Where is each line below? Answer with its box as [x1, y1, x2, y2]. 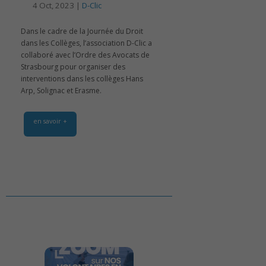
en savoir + [33, 116, 67, 126]
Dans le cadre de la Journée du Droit [21, 26, 143, 37]
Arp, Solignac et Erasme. [21, 85, 102, 96]
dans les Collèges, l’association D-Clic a [21, 38, 152, 49]
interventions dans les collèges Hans [21, 74, 143, 84]
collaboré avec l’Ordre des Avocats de [21, 50, 150, 61]
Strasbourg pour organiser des [21, 62, 125, 72]
